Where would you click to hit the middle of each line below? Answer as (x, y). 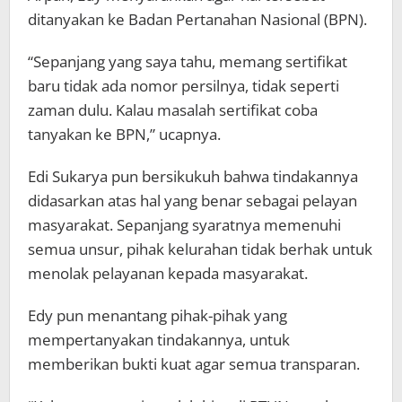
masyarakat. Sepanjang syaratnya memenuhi (184, 224)
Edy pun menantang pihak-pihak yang (157, 315)
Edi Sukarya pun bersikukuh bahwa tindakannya (193, 176)
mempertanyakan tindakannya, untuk (159, 339)
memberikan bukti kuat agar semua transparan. (194, 363)
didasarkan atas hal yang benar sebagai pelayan (192, 200)
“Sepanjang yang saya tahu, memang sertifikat (188, 61)
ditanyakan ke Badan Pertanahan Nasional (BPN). (197, 19)
